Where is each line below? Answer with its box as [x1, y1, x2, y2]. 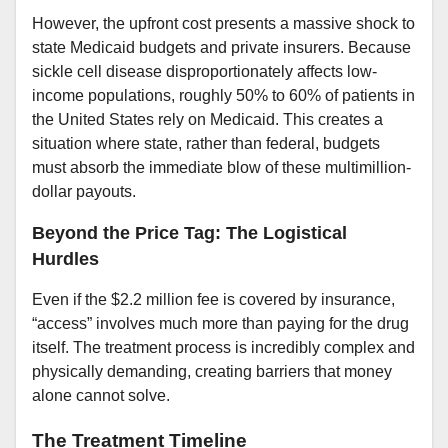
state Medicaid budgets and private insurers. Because [32, 39, 411, 57]
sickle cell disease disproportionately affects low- [32, 63, 377, 81]
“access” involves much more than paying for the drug [32, 315, 409, 333]
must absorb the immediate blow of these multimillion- [32, 159, 411, 177]
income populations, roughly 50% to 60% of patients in [32, 87, 415, 105]
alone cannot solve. [32, 387, 170, 405]
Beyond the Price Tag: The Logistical [32, 223, 347, 244]
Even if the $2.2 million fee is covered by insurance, [32, 291, 395, 309]
